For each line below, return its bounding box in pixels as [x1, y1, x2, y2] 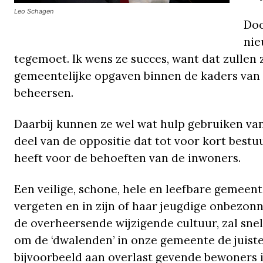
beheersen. [14, 86, 73, 100]
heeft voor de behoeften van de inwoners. [14, 151, 241, 166]
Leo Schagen [14, 6, 53, 15]
